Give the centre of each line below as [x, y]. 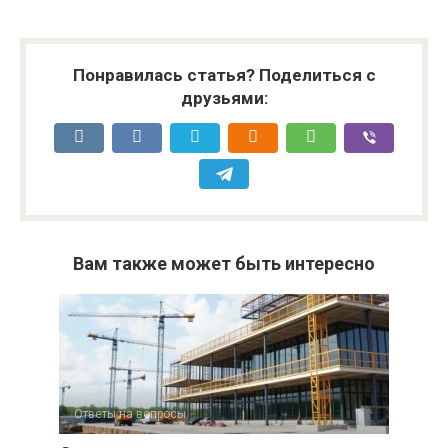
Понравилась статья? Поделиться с [224, 75]
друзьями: [224, 98]
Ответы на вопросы [130, 414]
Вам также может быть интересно [224, 263]
